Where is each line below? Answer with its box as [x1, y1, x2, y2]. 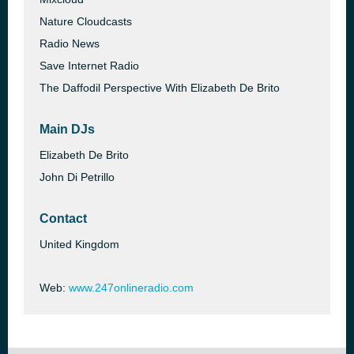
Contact [40, 212, 87, 225]
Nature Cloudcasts [40, 15, 132, 28]
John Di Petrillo [40, 171, 115, 183]
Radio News [40, 37, 100, 50]
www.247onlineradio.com [69, 281, 194, 294]
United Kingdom [40, 238, 119, 250]
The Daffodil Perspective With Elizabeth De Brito [40, 81, 280, 94]
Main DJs [40, 122, 95, 136]
